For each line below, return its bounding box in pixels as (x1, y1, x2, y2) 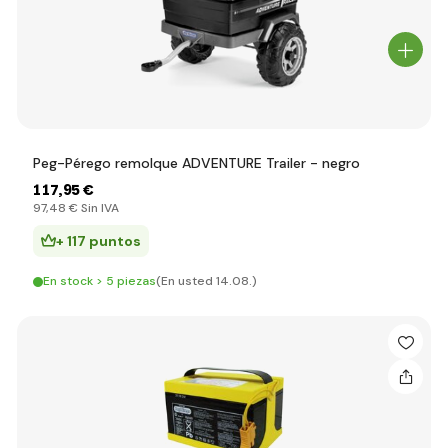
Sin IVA (78, 200, 119, 216)
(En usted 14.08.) (156, 273, 257, 289)
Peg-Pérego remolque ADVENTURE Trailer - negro (33, 154, 360, 172)
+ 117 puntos (56, 232, 141, 250)
